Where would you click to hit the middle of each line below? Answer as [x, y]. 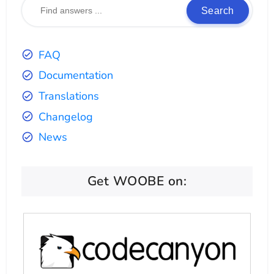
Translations [69, 96]
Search [217, 10]
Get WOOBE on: [137, 181]
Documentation [76, 76]
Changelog [66, 117]
